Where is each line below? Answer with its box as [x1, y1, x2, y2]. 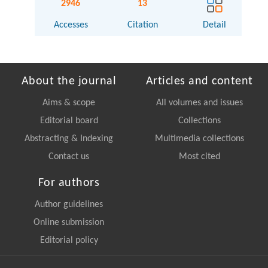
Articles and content [145, 75, 253, 88]
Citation [127, 20, 158, 31]
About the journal [21, 75, 117, 88]
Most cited [178, 152, 220, 162]
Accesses [53, 20, 88, 31]
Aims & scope [42, 98, 95, 108]
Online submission [33, 218, 104, 228]
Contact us [48, 152, 89, 162]
